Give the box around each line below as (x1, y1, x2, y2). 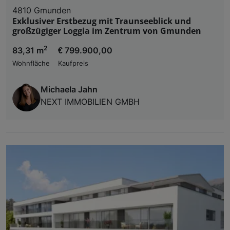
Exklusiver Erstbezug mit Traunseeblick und (12, 15, 191, 27)
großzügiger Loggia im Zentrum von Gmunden (12, 25, 201, 36)
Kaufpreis (58, 59, 88, 67)
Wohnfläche (12, 59, 50, 67)
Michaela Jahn (41, 84, 98, 94)
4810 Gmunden (12, 5, 71, 15)
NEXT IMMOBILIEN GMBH (41, 96, 140, 107)
